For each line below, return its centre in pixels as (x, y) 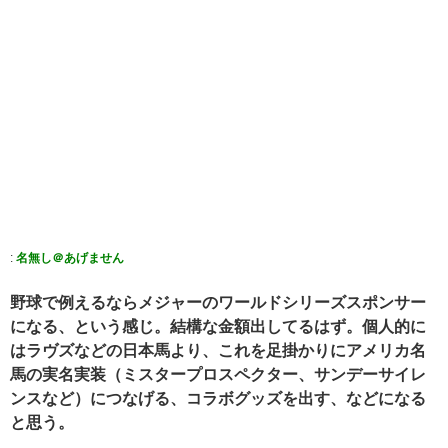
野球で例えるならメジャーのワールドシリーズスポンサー (218, 302)
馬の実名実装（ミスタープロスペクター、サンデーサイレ (218, 374)
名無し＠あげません (70, 257)
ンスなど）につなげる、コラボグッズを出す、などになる (218, 398)
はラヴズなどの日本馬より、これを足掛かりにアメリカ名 (218, 350)
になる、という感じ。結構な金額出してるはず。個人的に (218, 326)
